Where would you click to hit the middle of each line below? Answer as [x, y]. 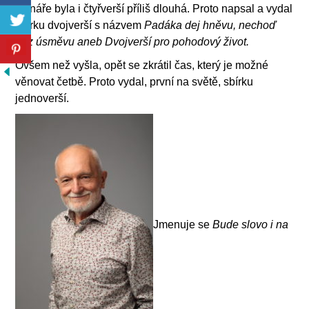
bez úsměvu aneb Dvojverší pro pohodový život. [132, 41]
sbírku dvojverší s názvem [80, 25]
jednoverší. [42, 98]
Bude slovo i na [251, 224]
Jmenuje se [183, 224]
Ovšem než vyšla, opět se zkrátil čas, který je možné [142, 65]
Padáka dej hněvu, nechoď [210, 25]
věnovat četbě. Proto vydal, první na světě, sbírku [134, 81]
